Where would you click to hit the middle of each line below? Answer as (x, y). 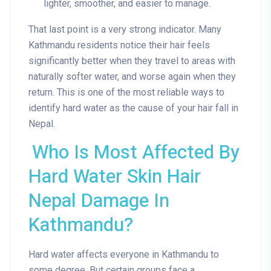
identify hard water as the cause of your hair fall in (133, 108)
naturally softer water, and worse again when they (132, 77)
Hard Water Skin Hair (115, 177)
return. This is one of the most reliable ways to (126, 93)
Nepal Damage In (99, 201)
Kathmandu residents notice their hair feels (119, 45)
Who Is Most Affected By (136, 153)
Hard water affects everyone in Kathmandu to (124, 255)
